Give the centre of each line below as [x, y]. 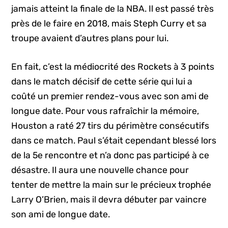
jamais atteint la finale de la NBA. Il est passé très [113, 9]
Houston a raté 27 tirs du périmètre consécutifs [110, 125]
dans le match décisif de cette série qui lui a [102, 81]
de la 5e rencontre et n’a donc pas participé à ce [110, 155]
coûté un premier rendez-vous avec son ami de [110, 96]
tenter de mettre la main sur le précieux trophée [111, 184]
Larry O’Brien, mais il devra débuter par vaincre [109, 199]
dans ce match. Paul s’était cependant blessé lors [114, 140]
